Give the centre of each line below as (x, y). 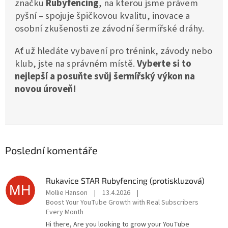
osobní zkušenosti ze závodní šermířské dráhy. (109, 29)
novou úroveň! (46, 89)
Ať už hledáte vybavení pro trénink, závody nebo (113, 51)
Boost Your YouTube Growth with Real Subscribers (122, 203)
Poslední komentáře (51, 150)
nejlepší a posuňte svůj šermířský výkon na (105, 77)
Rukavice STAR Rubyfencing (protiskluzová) (125, 181)
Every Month (65, 212)
